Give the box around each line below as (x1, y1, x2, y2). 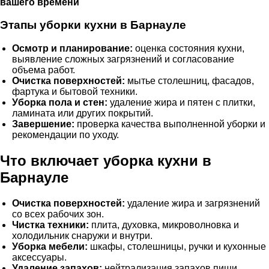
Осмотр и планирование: (12, 43, 133, 54)
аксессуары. (12, 252, 67, 262)
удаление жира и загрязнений (125, 198, 260, 208)
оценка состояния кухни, (133, 43, 244, 54)
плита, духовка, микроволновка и (89, 219, 239, 230)
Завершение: (12, 119, 74, 130)
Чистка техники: (12, 219, 89, 230)
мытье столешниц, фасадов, (125, 76, 254, 86)
